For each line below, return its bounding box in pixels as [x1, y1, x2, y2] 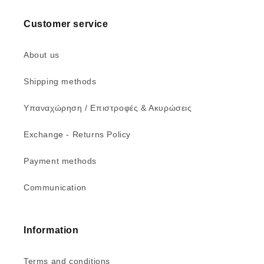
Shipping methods [24, 77, 97, 87]
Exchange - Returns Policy [24, 130, 131, 140]
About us [24, 50, 60, 60]
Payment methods [24, 156, 97, 166]
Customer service [24, 19, 108, 29]
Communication [24, 183, 87, 193]
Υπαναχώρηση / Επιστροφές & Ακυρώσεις [24, 103, 192, 113]
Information [24, 225, 79, 236]
